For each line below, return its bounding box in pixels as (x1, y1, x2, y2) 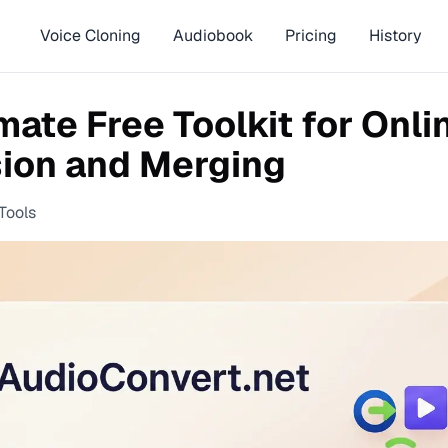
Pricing (284, 25, 337, 46)
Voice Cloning (39, 25, 141, 46)
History (368, 25, 422, 46)
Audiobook (172, 25, 253, 46)
